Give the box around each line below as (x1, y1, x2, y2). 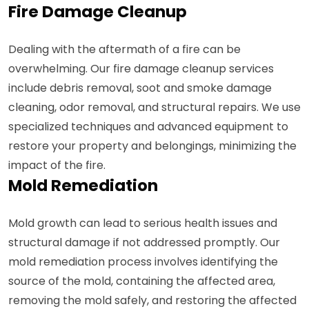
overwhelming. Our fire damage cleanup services (8, 60, 274, 77)
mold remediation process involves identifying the (8, 253, 278, 270)
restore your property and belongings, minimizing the (8, 137, 297, 154)
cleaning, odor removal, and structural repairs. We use (8, 99, 301, 115)
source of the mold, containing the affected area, (8, 272, 275, 289)
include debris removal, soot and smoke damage (8, 79, 272, 96)
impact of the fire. (8, 157, 106, 173)
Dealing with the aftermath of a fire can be (8, 41, 241, 57)
